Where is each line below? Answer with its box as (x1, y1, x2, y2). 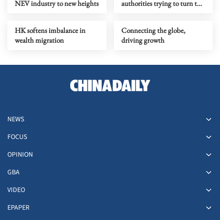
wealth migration (15, 35, 64, 45)
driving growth (121, 35, 165, 45)
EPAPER (7, 203, 29, 213)
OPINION (7, 150, 33, 160)
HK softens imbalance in (15, 26, 85, 35)
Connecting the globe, (121, 26, 185, 35)
